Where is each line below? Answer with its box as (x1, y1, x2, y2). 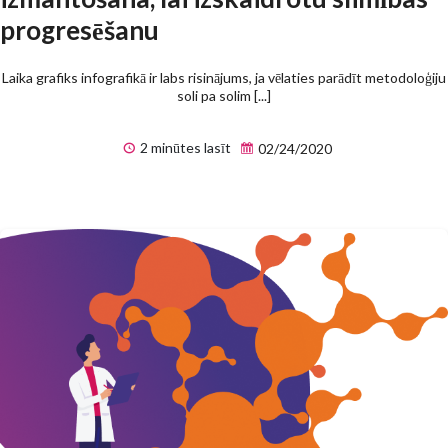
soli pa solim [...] (177, 86, 271, 104)
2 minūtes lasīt (136, 138, 231, 156)
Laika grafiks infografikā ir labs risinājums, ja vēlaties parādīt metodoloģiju (2, 68, 446, 86)
